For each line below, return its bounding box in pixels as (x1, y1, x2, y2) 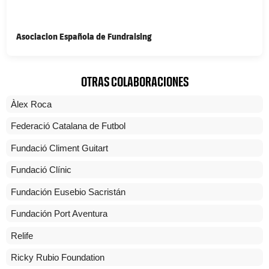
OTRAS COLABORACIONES (80, 74, 189, 89)
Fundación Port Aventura (11, 208, 107, 219)
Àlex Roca (11, 98, 52, 109)
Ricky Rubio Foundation (11, 252, 104, 263)
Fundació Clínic (11, 165, 71, 175)
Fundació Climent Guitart (11, 142, 108, 153)
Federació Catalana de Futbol (11, 121, 125, 131)
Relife (11, 230, 33, 241)
